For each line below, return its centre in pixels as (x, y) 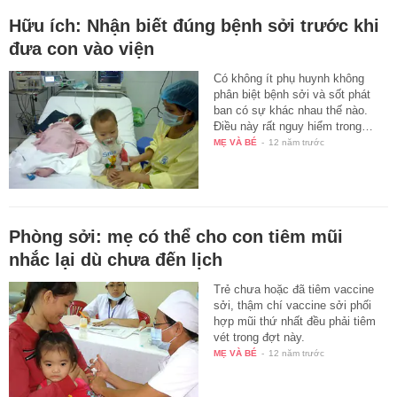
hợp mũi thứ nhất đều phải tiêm (295, 322)
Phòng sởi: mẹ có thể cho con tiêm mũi (176, 237)
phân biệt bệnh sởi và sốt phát (292, 94)
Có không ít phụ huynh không (289, 78)
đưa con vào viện (82, 48)
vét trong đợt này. (260, 338)
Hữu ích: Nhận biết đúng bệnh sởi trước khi (194, 25)
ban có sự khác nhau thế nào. (291, 110)
